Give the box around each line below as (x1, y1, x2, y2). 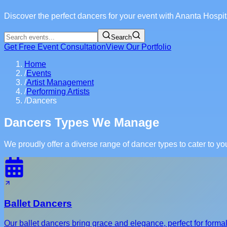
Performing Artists (26, 87, 90, 96)
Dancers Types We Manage (4, 116, 159, 130)
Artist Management (26, 78, 94, 87)
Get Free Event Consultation (4, 43, 106, 52)
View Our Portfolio (106, 43, 171, 52)
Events (26, 69, 51, 78)
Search (111, 33, 132, 42)
